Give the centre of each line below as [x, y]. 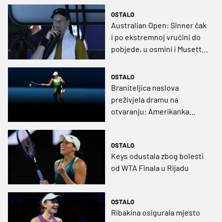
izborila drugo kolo [143, 135]
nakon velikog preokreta [153, 123]
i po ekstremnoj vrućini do [156, 37]
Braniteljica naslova [145, 87]
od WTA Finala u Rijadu [150, 167]
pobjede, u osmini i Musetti [157, 49]
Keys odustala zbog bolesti [157, 156]
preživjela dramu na [145, 99]
